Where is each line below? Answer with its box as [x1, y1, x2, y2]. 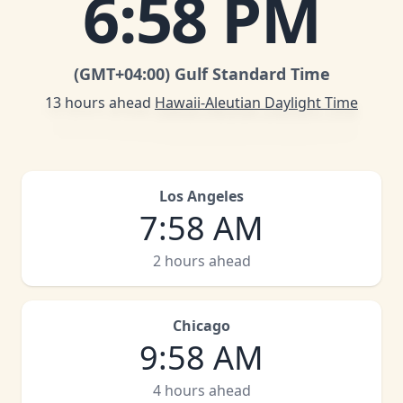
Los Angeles [159, 186, 244, 206]
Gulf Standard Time [174, 63, 330, 85]
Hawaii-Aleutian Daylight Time [155, 93, 358, 112]
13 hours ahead [45, 93, 151, 112]
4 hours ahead [152, 381, 251, 400]
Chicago [173, 316, 230, 336]
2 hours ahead [152, 251, 251, 271]
